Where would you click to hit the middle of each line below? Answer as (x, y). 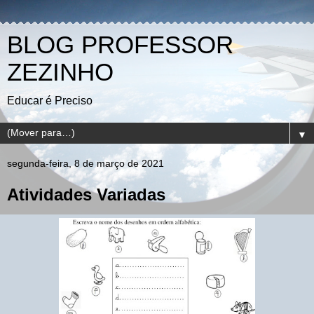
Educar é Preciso (50, 101)
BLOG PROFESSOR (120, 45)
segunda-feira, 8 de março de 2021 (86, 163)
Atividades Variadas (86, 194)
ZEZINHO (60, 72)
